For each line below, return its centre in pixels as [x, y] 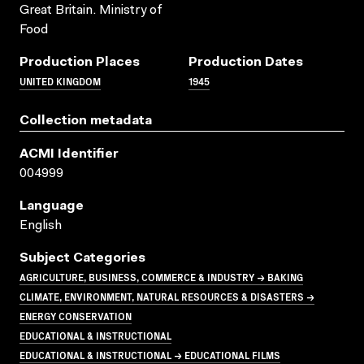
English [41, 225]
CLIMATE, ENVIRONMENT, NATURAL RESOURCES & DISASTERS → [167, 296]
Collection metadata [86, 121]
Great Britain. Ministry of [91, 10]
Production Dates [246, 62]
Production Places [80, 62]
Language [52, 206]
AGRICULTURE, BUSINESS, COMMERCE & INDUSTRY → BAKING [161, 276]
